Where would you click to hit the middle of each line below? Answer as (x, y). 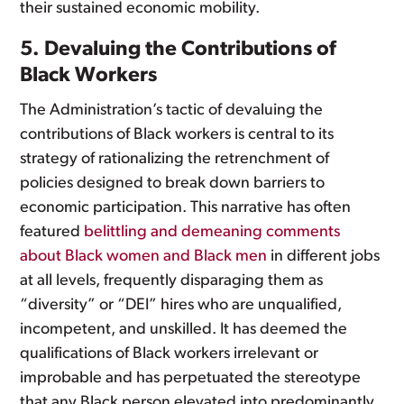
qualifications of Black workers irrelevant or (170, 354)
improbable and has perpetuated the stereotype (191, 378)
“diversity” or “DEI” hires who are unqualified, (181, 305)
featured (52, 232)
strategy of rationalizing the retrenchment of (175, 159)
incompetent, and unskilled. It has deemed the (184, 330)
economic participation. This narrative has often (186, 208)
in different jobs (324, 257)
